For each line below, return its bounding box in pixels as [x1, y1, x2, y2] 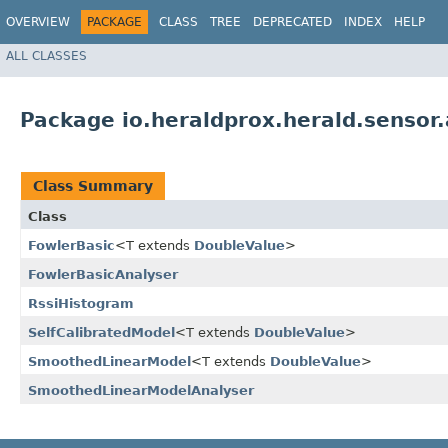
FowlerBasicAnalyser [28, 267, 178, 283]
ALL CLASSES [6, 48, 87, 63]
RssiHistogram [28, 296, 134, 312]
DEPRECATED [253, 15, 332, 29]
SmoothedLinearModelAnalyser [28, 383, 254, 399]
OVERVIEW [6, 15, 70, 29]
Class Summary [33, 178, 153, 195]
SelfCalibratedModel [28, 325, 175, 341]
